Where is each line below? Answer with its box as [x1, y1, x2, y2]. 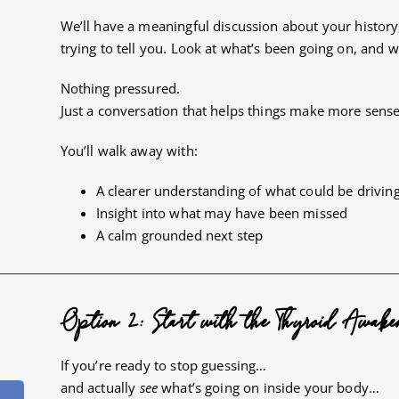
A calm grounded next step [95, 225, 264, 244]
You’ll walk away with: [60, 141, 198, 159]
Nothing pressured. [60, 78, 181, 97]
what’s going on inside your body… [157, 378, 380, 396]
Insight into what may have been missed [95, 203, 348, 222]
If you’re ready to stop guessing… [60, 355, 267, 374]
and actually [60, 378, 140, 396]
